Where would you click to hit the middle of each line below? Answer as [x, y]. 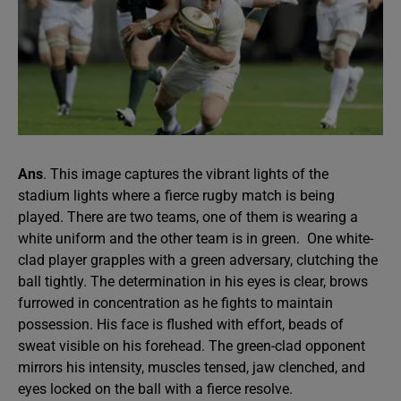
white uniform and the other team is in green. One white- [196, 238]
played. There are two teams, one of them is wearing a [188, 217]
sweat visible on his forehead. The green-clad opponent [192, 346]
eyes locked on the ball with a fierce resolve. [155, 388]
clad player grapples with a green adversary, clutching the [198, 260]
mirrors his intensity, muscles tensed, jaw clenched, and [192, 367]
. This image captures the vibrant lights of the [186, 174]
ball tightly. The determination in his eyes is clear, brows [193, 281]
